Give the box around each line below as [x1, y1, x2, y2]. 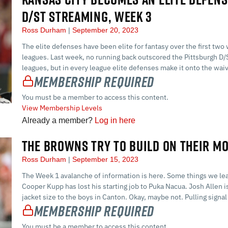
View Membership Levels [21, 103, 102, 113]
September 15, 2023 [70, 155, 138, 164]
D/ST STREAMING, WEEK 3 [21, 6, 153, 27]
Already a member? [21, 116, 95, 125]
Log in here [94, 116, 135, 125]
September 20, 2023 [70, 26, 138, 35]
